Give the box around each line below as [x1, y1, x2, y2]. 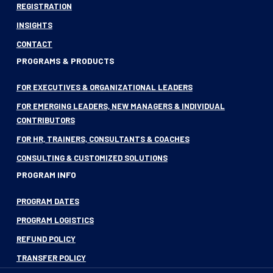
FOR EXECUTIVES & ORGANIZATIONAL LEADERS [16, 82, 193, 92]
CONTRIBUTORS [16, 115, 75, 125]
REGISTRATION [16, 1, 72, 11]
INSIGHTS [16, 20, 52, 30]
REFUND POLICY [16, 234, 76, 244]
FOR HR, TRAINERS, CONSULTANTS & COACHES [16, 134, 190, 144]
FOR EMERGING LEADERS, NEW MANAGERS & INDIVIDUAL [16, 101, 225, 111]
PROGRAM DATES [16, 196, 79, 206]
